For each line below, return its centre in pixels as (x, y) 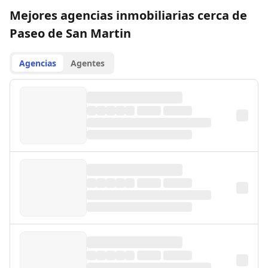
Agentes (88, 63)
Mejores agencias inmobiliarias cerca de (128, 15)
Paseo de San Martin (70, 33)
